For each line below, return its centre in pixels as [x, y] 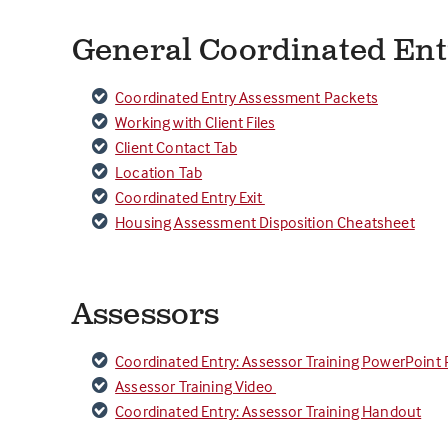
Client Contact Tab [176, 147]
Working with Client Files [195, 122]
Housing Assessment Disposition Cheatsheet [265, 222]
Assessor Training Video [196, 386]
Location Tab [159, 172]
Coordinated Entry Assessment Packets [246, 97]
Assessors [146, 315]
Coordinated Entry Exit [190, 197]
